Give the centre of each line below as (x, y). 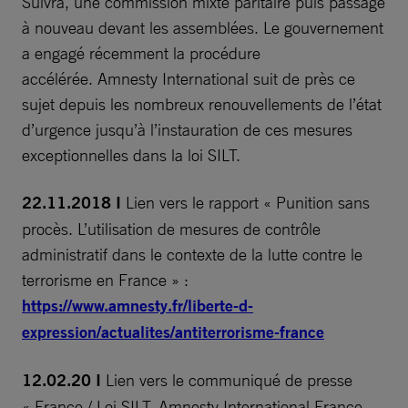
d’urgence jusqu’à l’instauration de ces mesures (187, 129)
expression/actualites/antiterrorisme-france (173, 331)
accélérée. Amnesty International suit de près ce (189, 78)
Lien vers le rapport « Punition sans (245, 202)
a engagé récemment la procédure (141, 52)
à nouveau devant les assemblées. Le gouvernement (203, 27)
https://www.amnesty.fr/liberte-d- (138, 305)
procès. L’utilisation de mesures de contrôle (171, 228)
